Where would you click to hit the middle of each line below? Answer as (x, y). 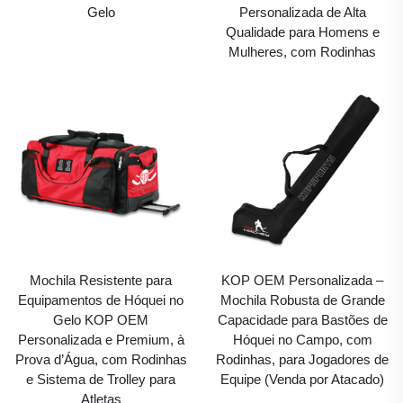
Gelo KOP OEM (101, 319)
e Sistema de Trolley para (101, 379)
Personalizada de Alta (302, 13)
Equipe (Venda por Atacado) (302, 379)
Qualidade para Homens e (302, 32)
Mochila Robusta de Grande (302, 300)
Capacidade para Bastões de (302, 319)
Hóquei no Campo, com (302, 339)
